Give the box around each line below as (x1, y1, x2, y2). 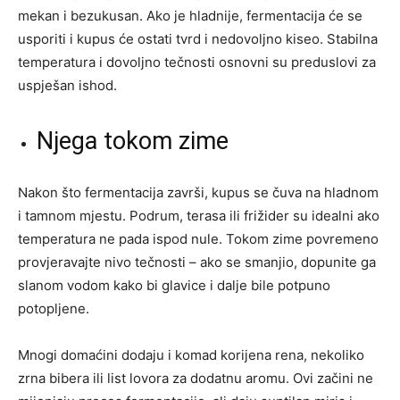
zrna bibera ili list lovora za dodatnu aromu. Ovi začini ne (18, 369, 373, 387)
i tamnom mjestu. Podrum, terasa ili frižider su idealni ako (18, 206, 379, 224)
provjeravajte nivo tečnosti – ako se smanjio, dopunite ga (18, 253, 376, 271)
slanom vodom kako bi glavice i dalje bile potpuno (18, 276, 330, 294)
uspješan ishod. (18, 76, 117, 94)
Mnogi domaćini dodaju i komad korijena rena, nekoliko (18, 346, 364, 363)
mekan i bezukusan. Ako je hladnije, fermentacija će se (18, 6, 362, 24)
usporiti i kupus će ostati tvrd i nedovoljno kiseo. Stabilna (18, 29, 378, 47)
